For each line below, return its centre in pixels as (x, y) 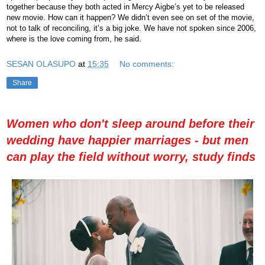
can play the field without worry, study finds (131, 156)
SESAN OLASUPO (41, 64)
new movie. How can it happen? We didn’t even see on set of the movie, (130, 18)
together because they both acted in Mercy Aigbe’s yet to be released (125, 7)
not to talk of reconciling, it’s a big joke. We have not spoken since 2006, (131, 28)
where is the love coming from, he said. (74, 39)
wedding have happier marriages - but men (127, 140)
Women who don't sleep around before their (130, 123)
